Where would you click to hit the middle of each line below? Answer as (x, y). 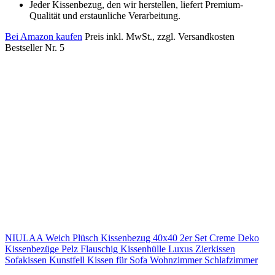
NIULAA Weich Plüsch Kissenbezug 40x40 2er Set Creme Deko (132, 238)
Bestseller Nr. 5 (35, 47)
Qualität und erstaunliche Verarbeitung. (105, 15)
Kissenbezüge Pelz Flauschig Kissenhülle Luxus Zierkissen (120, 249)
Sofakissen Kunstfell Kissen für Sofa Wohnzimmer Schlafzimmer (131, 260)
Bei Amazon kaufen (44, 36)
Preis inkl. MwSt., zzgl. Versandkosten (160, 36)
